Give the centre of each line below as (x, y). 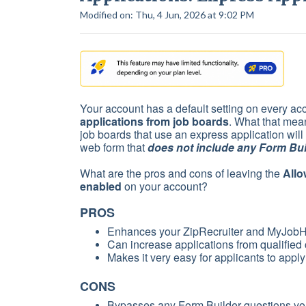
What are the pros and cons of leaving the (181, 173)
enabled (102, 186)
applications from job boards (154, 122)
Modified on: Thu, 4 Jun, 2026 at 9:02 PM (167, 15)
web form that (114, 148)
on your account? (167, 186)
